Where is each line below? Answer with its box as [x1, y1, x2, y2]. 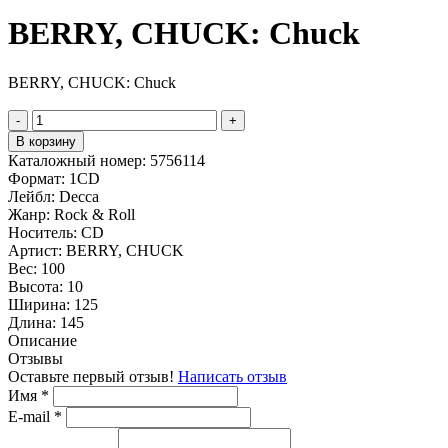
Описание [8, 331, 77, 349]
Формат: [8, 169, 69, 187]
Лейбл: [8, 187, 59, 205]
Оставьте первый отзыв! [8, 367, 178, 385]
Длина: [8, 313, 60, 331]
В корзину [16, 133, 76, 149]
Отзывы [8, 349, 63, 367]
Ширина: [8, 295, 74, 313]
